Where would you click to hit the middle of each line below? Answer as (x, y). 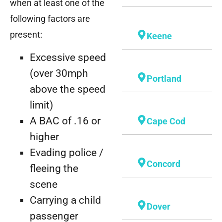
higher (44, 137)
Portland (164, 79)
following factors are (50, 18)
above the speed (68, 89)
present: (26, 34)
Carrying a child (65, 200)
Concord (163, 164)
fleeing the (54, 169)
